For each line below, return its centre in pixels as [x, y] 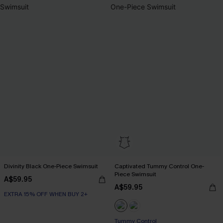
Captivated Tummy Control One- [159, 166]
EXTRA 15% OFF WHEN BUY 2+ [46, 194]
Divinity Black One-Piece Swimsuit [51, 166]
